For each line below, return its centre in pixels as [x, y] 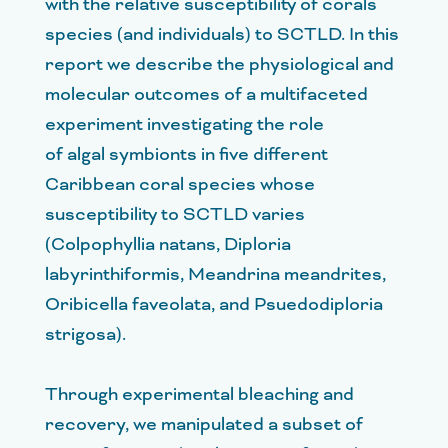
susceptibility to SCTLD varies [175, 214]
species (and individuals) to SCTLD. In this [222, 34]
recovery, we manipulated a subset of [204, 424]
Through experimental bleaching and [199, 394]
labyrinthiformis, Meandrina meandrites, [215, 274]
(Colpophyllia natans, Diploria [168, 244]
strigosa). [85, 334]
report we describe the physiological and [219, 64]
